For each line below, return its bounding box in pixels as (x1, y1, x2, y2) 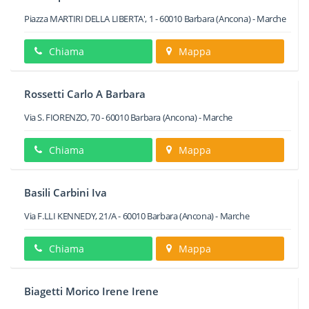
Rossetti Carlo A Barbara (24, 87, 146, 101)
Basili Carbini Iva (24, 186, 107, 199)
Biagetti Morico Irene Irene (24, 284, 159, 298)
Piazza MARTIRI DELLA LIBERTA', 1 (24, 12, 154, 25)
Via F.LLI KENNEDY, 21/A (24, 210, 117, 222)
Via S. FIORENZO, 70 (24, 111, 100, 123)
